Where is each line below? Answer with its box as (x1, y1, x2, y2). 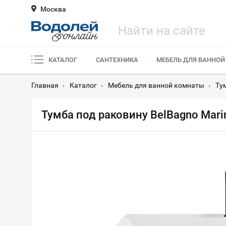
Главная (31, 81, 59, 89)
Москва (40, 5, 66, 13)
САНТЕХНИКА (95, 56, 138, 64)
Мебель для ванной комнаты (108, 81, 204, 89)
